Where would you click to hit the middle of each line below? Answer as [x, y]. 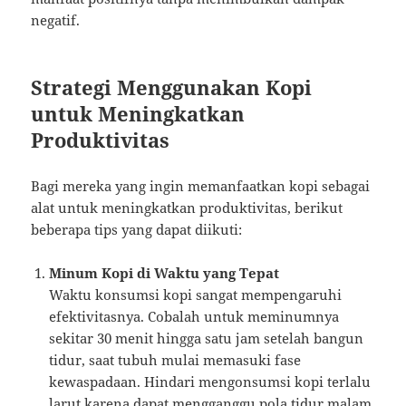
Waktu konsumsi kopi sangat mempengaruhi [196, 294]
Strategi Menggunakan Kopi [172, 87]
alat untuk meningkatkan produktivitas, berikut [187, 207]
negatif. [56, 19]
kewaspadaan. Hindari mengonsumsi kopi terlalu [210, 381]
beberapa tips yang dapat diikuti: [137, 229]
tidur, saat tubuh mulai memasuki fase [175, 359]
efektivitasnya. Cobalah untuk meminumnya [194, 316]
